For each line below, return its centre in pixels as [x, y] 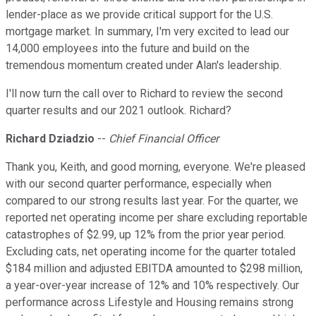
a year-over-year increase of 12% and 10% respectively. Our [152, 286]
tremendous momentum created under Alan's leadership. [144, 66]
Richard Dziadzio [50, 139]
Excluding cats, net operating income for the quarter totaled [151, 252]
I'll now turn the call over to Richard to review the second [144, 94]
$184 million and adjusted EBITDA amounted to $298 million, [154, 269]
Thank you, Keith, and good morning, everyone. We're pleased [156, 167]
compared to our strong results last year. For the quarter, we [152, 201]
